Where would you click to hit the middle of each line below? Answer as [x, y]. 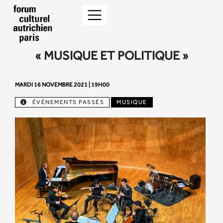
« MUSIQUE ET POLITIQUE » [111, 55]
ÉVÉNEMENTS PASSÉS [68, 102]
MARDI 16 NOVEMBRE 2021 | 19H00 [62, 85]
